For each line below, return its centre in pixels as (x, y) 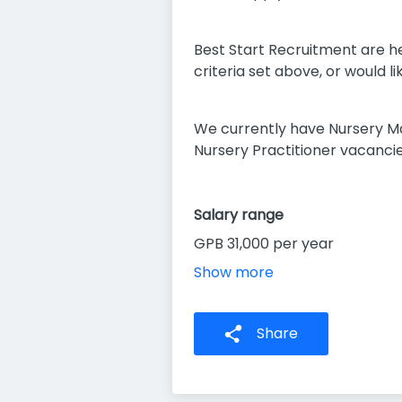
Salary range (239, 215)
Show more (234, 272)
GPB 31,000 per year (264, 244)
